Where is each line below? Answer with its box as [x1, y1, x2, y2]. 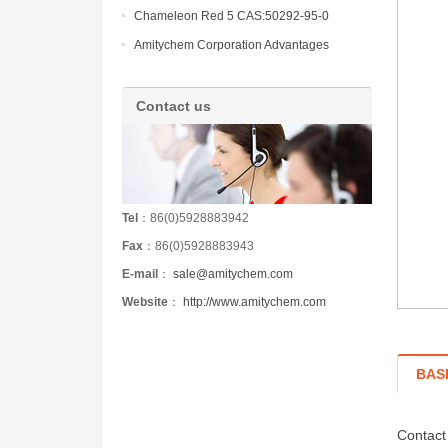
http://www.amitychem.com [183, 295, 326, 310]
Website [122, 295, 168, 310]
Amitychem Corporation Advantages [134, 38, 329, 53]
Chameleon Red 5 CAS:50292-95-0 [134, 9, 329, 24]
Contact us [136, 98, 211, 115]
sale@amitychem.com [173, 267, 293, 282]
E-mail [122, 267, 158, 282]
